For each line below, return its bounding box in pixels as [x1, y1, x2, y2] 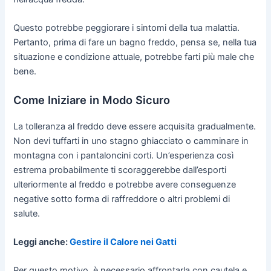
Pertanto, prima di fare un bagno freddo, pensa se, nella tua [13, 37, 257, 48]
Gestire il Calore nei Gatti [70, 237, 177, 248]
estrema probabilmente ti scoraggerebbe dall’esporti [13, 164, 227, 175]
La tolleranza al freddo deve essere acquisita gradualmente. [13, 120, 256, 132]
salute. [13, 207, 41, 219]
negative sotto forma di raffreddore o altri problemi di [13, 193, 230, 204]
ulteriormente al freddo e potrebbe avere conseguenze [13, 178, 237, 190]
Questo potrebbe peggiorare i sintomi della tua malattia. [13, 22, 240, 34]
